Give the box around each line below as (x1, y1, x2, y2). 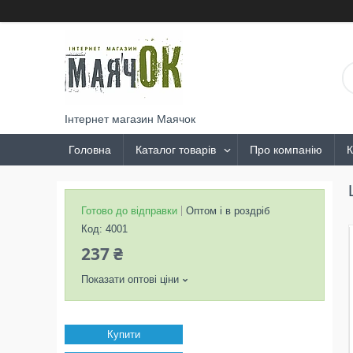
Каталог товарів (136, 143, 216, 156)
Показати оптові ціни (81, 273, 179, 285)
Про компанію (250, 143, 322, 156)
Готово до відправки (81, 205, 177, 217)
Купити (107, 329, 140, 340)
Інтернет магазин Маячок (65, 113, 195, 125)
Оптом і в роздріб (186, 205, 269, 217)
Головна (69, 143, 111, 156)
